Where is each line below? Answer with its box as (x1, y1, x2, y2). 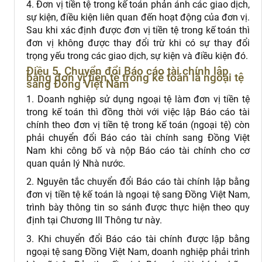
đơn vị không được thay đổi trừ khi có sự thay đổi (26, 37, 250, 49)
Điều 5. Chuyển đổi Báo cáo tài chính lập (26, 64, 229, 78)
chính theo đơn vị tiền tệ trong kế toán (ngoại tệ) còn (26, 119, 250, 130)
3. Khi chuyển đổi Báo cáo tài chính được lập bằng (26, 233, 250, 244)
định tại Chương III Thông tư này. (26, 215, 162, 226)
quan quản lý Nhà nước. (26, 157, 125, 169)
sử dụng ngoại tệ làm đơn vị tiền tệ (99, 93, 250, 105)
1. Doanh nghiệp (26, 93, 96, 105)
